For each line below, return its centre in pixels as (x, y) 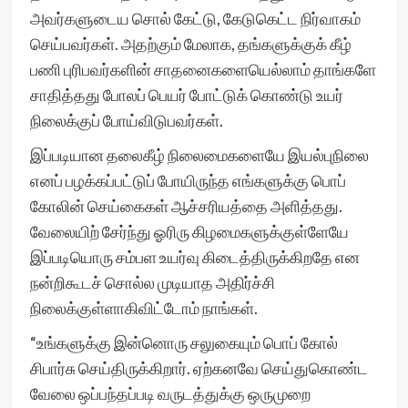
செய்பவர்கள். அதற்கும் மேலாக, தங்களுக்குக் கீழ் (190, 44)
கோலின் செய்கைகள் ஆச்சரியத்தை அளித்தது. (186, 206)
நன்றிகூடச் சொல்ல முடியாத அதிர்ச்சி (152, 282)
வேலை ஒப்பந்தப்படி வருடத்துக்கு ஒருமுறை (170, 393)
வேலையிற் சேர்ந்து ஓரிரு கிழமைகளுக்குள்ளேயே (189, 231)
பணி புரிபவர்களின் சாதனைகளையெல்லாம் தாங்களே (203, 69)
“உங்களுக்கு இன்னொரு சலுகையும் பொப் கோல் (184, 342)
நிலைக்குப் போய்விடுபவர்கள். (127, 120)
